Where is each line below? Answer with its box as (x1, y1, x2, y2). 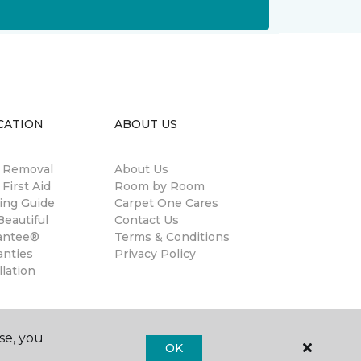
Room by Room (114, 179, 205, 193)
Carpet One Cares (114, 196, 218, 210)
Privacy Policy (114, 247, 196, 261)
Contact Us (114, 213, 179, 227)
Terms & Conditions (114, 230, 230, 244)
